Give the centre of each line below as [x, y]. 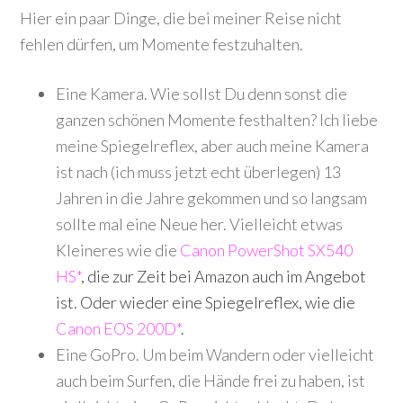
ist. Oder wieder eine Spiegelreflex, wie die [206, 302]
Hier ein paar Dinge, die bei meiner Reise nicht [181, 18]
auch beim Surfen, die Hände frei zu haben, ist [211, 381]
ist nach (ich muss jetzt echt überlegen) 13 [199, 172]
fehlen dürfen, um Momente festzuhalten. [162, 44]
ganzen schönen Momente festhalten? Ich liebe [217, 120]
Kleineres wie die [118, 250]
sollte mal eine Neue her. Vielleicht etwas [200, 224]
